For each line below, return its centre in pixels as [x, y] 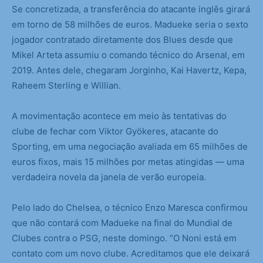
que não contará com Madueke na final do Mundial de [122, 223]
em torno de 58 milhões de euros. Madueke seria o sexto [130, 25]
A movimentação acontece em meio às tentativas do [119, 116]
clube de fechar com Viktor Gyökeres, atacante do [115, 131]
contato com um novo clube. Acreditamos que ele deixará [131, 254]
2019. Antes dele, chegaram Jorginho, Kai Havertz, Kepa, [129, 70]
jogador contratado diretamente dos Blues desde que [122, 40]
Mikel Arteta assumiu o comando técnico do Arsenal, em [128, 55]
